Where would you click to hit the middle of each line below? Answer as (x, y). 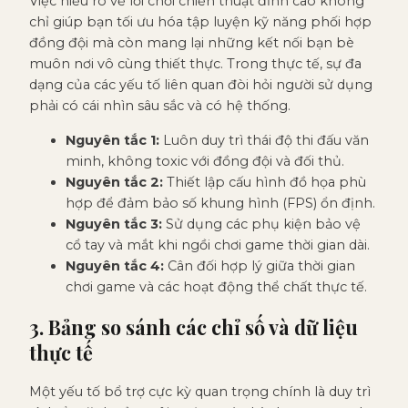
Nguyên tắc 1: (112, 140)
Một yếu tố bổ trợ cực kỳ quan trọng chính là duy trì (200, 391)
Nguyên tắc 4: (115, 265)
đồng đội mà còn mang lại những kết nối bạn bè (192, 43)
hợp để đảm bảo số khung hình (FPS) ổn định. (220, 203)
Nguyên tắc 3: (114, 224)
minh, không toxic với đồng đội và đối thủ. (205, 161)
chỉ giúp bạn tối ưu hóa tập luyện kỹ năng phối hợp (200, 22)
